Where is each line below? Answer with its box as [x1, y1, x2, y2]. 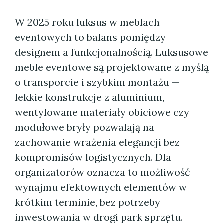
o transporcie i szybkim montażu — [15, 76, 180, 88]
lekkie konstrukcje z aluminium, [15, 91, 164, 103]
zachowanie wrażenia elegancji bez [15, 136, 180, 148]
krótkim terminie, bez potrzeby [15, 196, 160, 208]
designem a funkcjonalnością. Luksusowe [15, 46, 208, 58]
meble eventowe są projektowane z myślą [15, 61, 209, 73]
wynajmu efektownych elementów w [15, 181, 187, 193]
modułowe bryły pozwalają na [15, 121, 154, 133]
